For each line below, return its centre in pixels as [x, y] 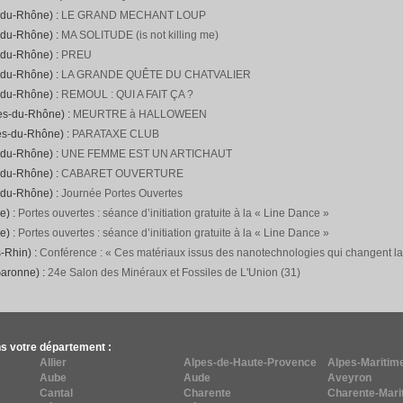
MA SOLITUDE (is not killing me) [140, 35]
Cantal [56, 393]
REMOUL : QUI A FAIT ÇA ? [127, 94]
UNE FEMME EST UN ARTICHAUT [147, 154]
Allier [53, 363]
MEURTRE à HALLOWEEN [140, 114]
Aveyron [349, 378]
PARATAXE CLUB [116, 134]
